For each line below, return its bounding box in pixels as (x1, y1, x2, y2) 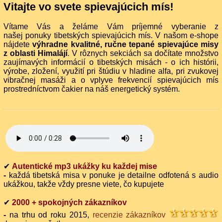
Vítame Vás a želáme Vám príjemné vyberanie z (3, 22, 219, 31)
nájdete (3, 40, 33, 49)
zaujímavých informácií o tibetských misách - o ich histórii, (3, 58, 219, 67)
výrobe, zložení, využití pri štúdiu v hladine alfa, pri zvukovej (3, 67, 219, 76)
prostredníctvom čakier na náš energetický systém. (3, 85, 180, 94)
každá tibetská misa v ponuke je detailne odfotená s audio (8, 171, 219, 180)
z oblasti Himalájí (3, 49, 67, 58)
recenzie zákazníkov (92, 211, 166, 220)
